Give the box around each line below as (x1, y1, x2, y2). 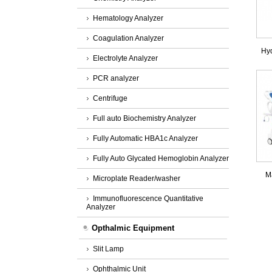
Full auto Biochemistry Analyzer (93, 114, 196, 123)
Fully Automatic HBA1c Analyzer (93, 134, 198, 143)
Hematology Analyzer (93, 14, 163, 22)
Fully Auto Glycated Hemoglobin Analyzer (93, 154, 229, 163)
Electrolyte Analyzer (93, 54, 158, 63)
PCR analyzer (93, 74, 139, 83)
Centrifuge (93, 94, 127, 103)
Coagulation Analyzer (93, 34, 164, 42)
